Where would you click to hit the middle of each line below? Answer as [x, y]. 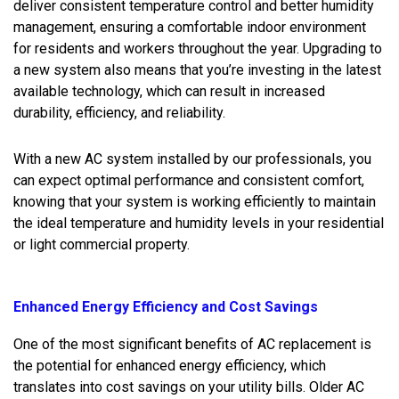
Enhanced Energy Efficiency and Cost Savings [166, 306]
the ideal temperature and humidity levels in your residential [199, 223]
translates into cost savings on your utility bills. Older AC [189, 387]
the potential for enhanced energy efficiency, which [170, 365]
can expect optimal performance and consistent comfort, [189, 180]
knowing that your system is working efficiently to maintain [195, 201]
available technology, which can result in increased [169, 91]
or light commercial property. [102, 244]
